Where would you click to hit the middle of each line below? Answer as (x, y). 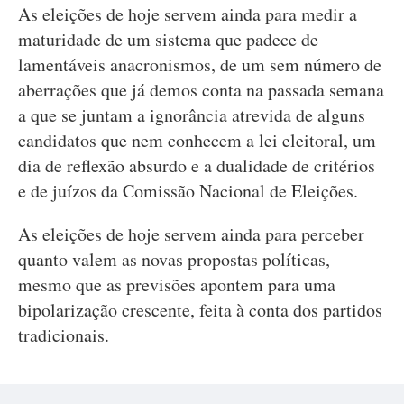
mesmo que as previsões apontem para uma (177, 285)
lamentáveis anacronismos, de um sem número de (200, 64)
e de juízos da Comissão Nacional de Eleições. (188, 191)
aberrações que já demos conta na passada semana (201, 90)
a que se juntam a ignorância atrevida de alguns (192, 115)
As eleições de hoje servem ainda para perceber (191, 234)
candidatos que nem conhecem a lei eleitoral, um (197, 140)
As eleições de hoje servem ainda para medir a (188, 14)
